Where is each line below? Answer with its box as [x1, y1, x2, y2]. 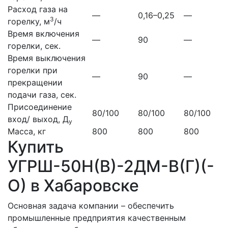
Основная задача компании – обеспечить [8, 201, 174, 211]
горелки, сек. [8, 41, 61, 51]
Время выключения [8, 53, 85, 64]
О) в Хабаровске [8, 176, 139, 196]
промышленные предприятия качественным [8, 213, 186, 223]
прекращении [8, 77, 63, 88]
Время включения [8, 28, 79, 39]
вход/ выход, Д [8, 114, 69, 125]
